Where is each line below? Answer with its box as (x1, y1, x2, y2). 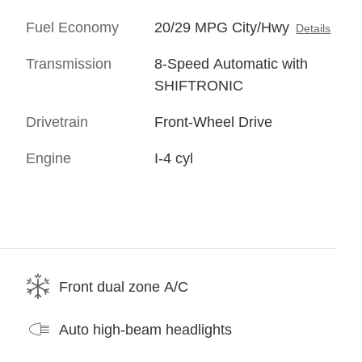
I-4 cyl (154, 150, 194, 167)
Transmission (26, 56, 112, 73)
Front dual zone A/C (59, 278, 188, 295)
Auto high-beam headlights (59, 321, 232, 338)
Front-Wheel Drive (154, 114, 273, 131)
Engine (26, 150, 71, 167)
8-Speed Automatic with (154, 56, 309, 73)
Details (296, 23, 331, 36)
